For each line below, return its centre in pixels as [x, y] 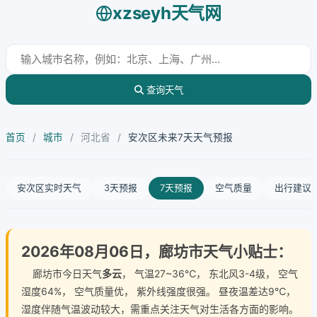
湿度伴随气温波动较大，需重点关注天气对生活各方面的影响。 [160, 309]
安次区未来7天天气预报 [180, 137]
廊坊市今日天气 [62, 273]
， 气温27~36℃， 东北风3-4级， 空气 [210, 273]
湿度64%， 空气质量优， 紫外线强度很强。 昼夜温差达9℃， [158, 291]
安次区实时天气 [49, 188]
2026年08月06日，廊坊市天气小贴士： [157, 252]
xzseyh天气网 [167, 13]
